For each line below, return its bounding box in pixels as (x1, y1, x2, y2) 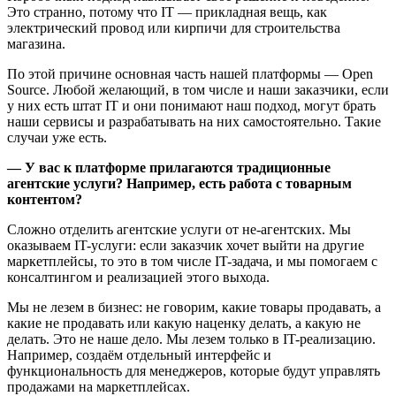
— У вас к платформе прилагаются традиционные (7, 160, 331, 176)
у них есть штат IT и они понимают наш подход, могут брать (7, 98, 376, 114)
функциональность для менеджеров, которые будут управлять (7, 363, 380, 379)
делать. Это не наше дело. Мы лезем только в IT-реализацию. (7, 331, 376, 347)
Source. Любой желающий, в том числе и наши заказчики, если (7, 82, 389, 98)
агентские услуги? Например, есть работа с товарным (7, 176, 352, 192)
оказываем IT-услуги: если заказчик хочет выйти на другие (7, 238, 364, 254)
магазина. (7, 36, 65, 52)
